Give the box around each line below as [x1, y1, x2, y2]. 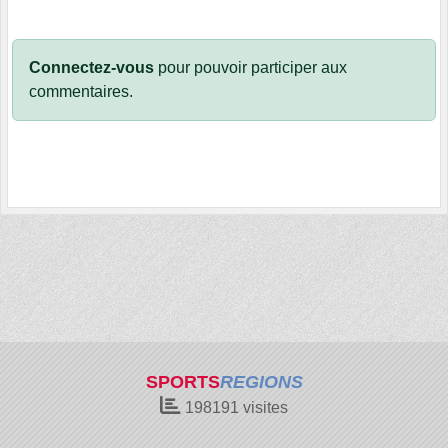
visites [239, 399, 288, 416]
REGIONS [219, 372, 303, 392]
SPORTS [145, 372, 220, 392]
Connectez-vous [29, 58, 154, 76]
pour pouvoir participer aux [154, 58, 347, 76]
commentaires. [29, 82, 133, 100]
